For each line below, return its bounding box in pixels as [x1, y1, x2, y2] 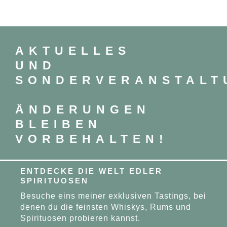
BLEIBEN [15, 117, 102, 131]
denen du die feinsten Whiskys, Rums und [20, 202, 192, 211]
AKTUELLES [15, 44, 131, 57]
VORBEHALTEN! [15, 132, 168, 145]
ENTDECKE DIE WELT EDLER [20, 166, 163, 175]
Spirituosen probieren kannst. [20, 213, 141, 222]
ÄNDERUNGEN [15, 102, 150, 116]
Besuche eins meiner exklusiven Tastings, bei [20, 191, 207, 200]
